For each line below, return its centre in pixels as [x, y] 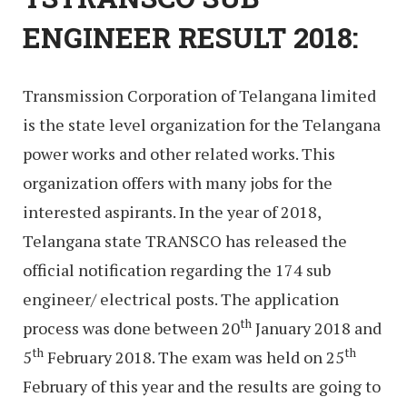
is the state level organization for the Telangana [202, 125]
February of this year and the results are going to [202, 387]
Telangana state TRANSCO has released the [185, 241]
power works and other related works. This [179, 154]
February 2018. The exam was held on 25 [194, 357]
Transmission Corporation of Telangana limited [199, 96]
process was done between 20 [131, 328]
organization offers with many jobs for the [178, 183]
